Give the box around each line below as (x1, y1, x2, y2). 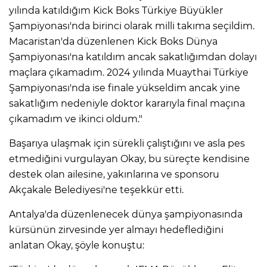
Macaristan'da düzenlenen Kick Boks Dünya (9, 35, 218, 47)
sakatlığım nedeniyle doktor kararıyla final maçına (9, 97, 245, 109)
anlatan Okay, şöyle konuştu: (9, 239, 144, 251)
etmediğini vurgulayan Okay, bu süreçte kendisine (9, 153, 250, 164)
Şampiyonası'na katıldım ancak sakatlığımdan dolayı (9, 51, 257, 63)
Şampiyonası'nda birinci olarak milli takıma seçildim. (9, 20, 254, 32)
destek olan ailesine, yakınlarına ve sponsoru (9, 168, 219, 180)
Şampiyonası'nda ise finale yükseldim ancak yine (9, 82, 240, 94)
